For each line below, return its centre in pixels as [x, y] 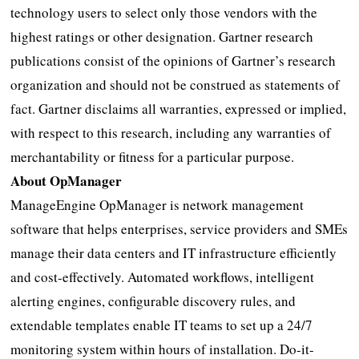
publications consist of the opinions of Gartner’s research [173, 60]
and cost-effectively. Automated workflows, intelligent [163, 276]
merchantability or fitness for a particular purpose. [153, 156]
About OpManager [67, 180]
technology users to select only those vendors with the [164, 12]
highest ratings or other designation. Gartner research [162, 36]
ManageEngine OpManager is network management [157, 204]
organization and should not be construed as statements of [175, 84]
